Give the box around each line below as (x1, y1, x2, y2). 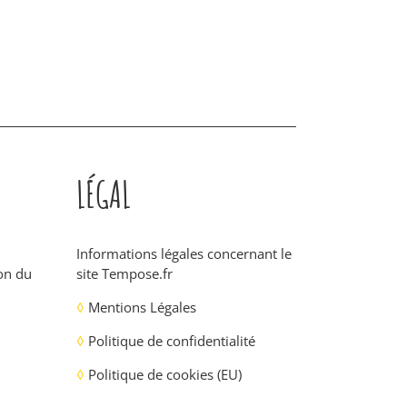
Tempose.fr (101, 264, 173, 283)
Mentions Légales (87, 298, 196, 317)
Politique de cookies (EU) (87, 365, 242, 384)
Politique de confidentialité (87, 332, 255, 351)
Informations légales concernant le (75, 244, 292, 263)
